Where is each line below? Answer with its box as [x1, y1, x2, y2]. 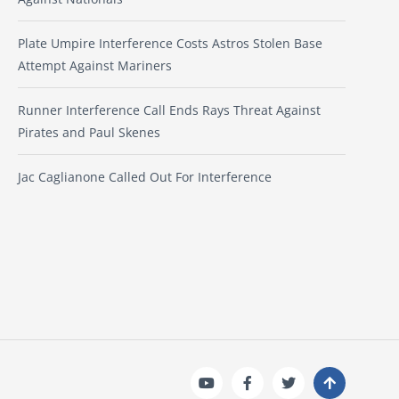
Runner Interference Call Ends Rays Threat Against [18, 102, 321, 119]
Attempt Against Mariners [18, 57, 172, 75]
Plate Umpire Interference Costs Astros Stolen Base [18, 35, 322, 53]
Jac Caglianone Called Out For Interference [18, 168, 272, 186]
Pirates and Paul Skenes [18, 124, 160, 142]
